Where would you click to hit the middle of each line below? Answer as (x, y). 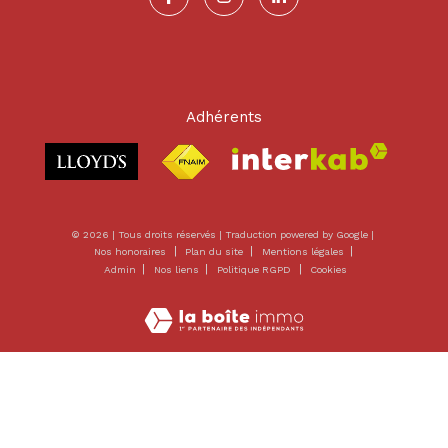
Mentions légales (304, 252)
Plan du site (216, 252)
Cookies (329, 270)
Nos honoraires (130, 252)
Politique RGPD (254, 270)
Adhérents (224, 117)
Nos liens (177, 270)
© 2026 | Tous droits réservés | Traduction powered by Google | (223, 235)
